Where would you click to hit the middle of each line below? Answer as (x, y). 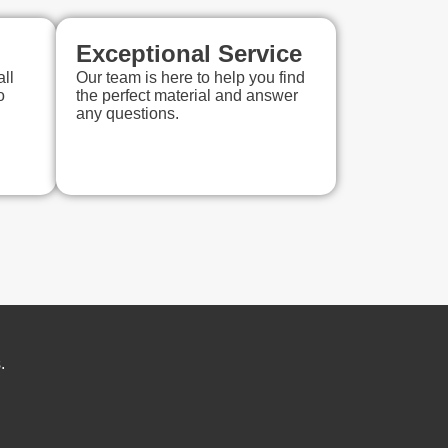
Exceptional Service (189, 54)
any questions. (127, 114)
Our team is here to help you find (190, 78)
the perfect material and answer (187, 96)
